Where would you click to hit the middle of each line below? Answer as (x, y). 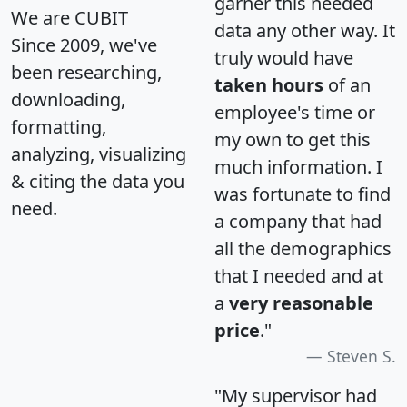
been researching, (86, 72)
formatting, (59, 126)
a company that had (298, 221)
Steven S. (362, 356)
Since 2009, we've (84, 45)
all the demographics (303, 248)
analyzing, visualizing (99, 154)
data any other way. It (305, 30)
